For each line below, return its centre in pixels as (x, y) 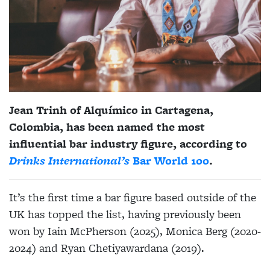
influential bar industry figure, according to (128, 144)
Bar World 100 (169, 161)
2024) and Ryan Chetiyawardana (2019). (107, 248)
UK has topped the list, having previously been (125, 215)
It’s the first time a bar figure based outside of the (133, 198)
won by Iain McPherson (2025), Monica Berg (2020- (135, 231)
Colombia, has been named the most (107, 127)
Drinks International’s (69, 161)
